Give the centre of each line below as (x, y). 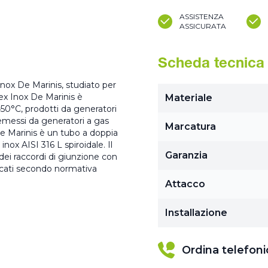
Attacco (185, 184)
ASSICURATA (203, 26)
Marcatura (191, 127)
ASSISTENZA (202, 16)
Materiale (189, 98)
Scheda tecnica (211, 65)
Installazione (196, 213)
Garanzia (186, 155)
